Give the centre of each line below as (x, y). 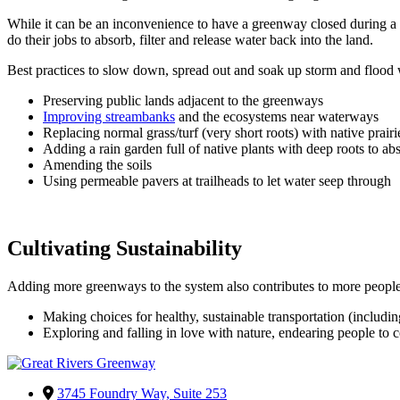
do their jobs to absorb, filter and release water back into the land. (190, 39)
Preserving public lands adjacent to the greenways (183, 100)
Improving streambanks (109, 116)
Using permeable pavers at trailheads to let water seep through (217, 180)
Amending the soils (97, 164)
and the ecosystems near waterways (277, 116)
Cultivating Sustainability (125, 249)
